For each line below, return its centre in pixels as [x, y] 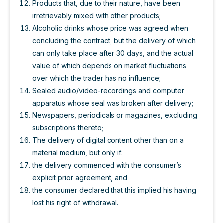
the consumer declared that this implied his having [114, 190]
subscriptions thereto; [68, 128]
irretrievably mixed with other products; [97, 16]
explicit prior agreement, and [80, 178]
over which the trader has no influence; [97, 78]
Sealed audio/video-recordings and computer [108, 91]
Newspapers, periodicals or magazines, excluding [115, 115]
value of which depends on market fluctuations [109, 66]
